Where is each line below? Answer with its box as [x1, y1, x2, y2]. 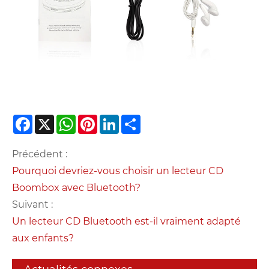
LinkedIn [119, 116, 162, 128]
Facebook [32, 116, 80, 128]
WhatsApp [76, 116, 127, 128]
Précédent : [12, 148, 67, 160]
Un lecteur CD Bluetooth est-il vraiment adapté [12, 216, 241, 228]
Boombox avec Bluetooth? [12, 182, 141, 194]
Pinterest [97, 116, 142, 128]
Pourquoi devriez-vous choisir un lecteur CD [12, 165, 223, 177]
